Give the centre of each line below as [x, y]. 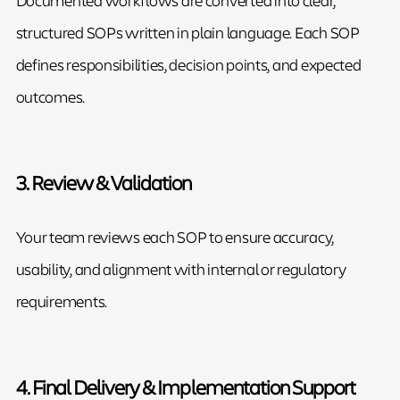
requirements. [61, 300]
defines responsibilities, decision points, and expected [188, 64]
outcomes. [50, 96]
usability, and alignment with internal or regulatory [181, 268]
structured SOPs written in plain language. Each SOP [187, 32]
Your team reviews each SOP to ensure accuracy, [175, 236]
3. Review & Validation [104, 182]
